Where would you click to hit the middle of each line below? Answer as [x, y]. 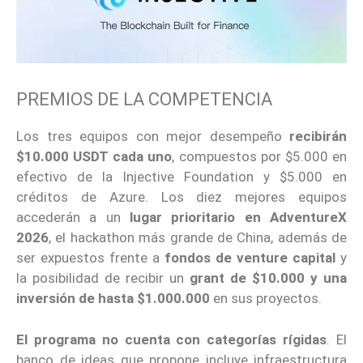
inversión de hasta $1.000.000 [113, 299]
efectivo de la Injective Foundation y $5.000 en [181, 177]
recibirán [318, 137]
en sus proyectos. [266, 299]
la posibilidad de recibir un [103, 278]
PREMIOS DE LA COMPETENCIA [144, 100]
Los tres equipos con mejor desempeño [153, 137]
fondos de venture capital [250, 258]
